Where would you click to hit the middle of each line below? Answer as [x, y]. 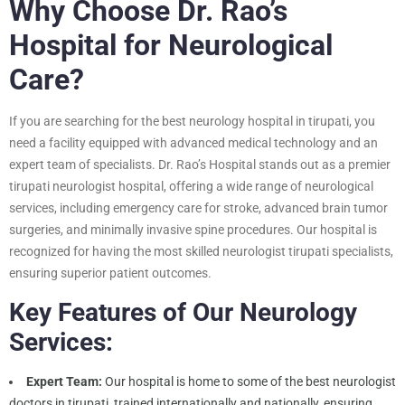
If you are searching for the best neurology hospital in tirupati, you [192, 121]
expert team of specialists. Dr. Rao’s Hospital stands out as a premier [200, 164]
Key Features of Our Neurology [183, 312]
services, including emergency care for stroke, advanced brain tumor [198, 207]
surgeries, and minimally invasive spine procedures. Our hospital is [193, 229]
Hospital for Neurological [171, 45]
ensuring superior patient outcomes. [110, 273]
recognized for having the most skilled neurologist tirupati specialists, [201, 251]
